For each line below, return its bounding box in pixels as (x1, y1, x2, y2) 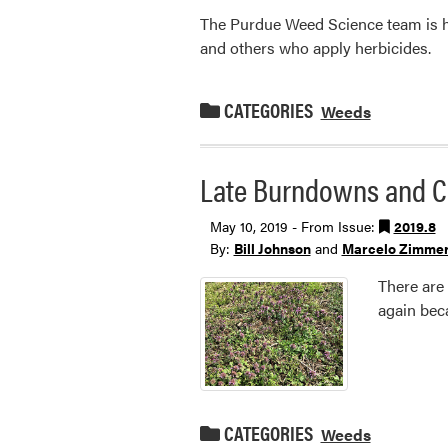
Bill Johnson (233, 237, 311, 258)
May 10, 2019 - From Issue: (209, 215, 379, 236)
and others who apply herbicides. (199, 36, 431, 60)
